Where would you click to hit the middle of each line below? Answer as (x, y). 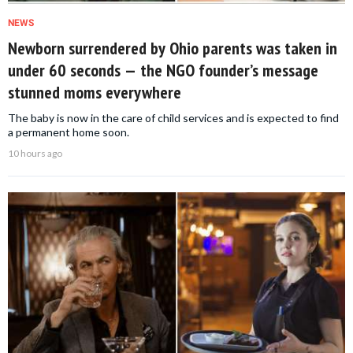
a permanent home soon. (69, 132)
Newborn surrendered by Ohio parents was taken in (173, 48)
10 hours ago (35, 154)
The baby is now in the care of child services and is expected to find (173, 118)
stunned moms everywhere (95, 93)
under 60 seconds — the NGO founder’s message (163, 71)
